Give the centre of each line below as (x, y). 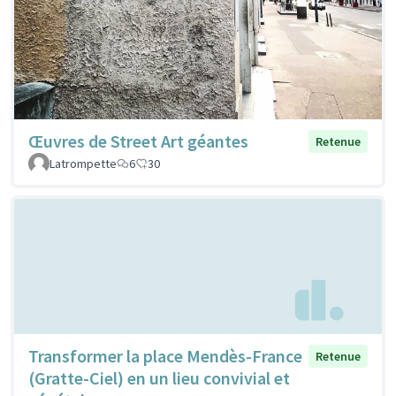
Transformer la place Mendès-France (165, 355)
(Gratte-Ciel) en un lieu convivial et (159, 377)
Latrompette (83, 163)
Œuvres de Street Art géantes (138, 141)
